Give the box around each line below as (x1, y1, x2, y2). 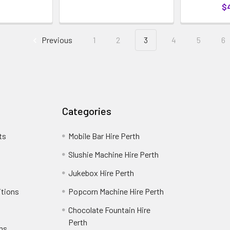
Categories (62, 105, 112, 118)
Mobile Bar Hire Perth (68, 131, 140, 141)
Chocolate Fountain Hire (68, 205, 151, 215)
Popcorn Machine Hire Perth (68, 186, 164, 197)
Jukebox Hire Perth (68, 168, 135, 178)
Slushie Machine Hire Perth (68, 149, 159, 160)
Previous (40, 35, 73, 45)
